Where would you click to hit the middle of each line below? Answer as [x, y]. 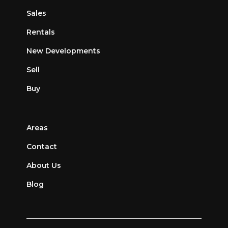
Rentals [41, 32]
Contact [42, 147]
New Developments [64, 51]
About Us [44, 166]
